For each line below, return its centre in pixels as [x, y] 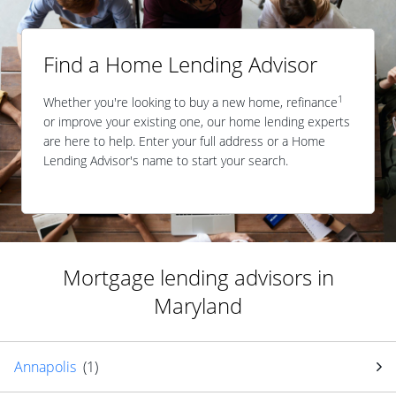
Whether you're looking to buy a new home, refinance [190, 102]
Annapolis [45, 367]
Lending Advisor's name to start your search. [166, 160]
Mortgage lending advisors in [198, 277]
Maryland [198, 305]
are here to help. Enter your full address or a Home [184, 141]
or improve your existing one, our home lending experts [197, 122]
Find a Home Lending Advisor [180, 64]
